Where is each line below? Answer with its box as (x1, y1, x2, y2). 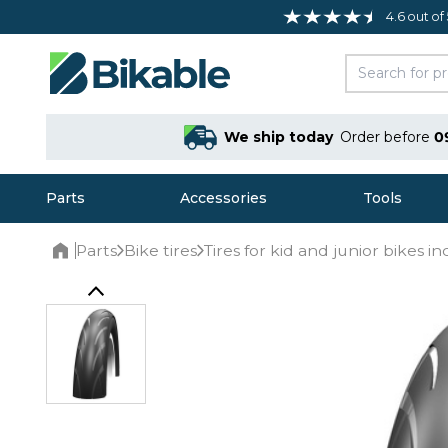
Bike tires (124, 241, 197, 260)
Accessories (180, 189, 268, 207)
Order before (339, 127, 434, 146)
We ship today (223, 127, 333, 146)
